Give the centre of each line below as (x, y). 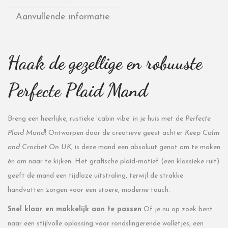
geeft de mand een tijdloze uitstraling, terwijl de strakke (95, 176)
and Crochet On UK (39, 147)
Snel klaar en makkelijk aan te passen (75, 209)
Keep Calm (202, 133)
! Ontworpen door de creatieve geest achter (115, 133)
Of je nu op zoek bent (177, 209)
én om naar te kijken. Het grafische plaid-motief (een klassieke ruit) (113, 162)
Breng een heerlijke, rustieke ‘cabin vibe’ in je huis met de (96, 119)
